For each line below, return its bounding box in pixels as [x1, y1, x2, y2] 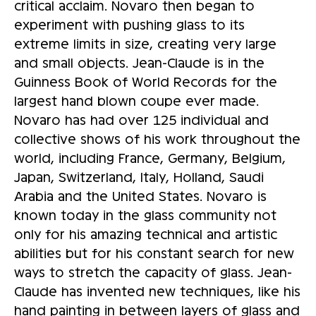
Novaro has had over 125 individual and [14, 111, 269, 127]
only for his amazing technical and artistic [14, 225, 277, 241]
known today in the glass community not [14, 206, 276, 222]
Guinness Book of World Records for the [14, 73, 277, 89]
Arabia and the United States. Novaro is [14, 187, 267, 203]
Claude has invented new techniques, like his [14, 282, 300, 298]
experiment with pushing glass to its [14, 16, 245, 32]
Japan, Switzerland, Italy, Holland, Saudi [14, 168, 264, 184]
